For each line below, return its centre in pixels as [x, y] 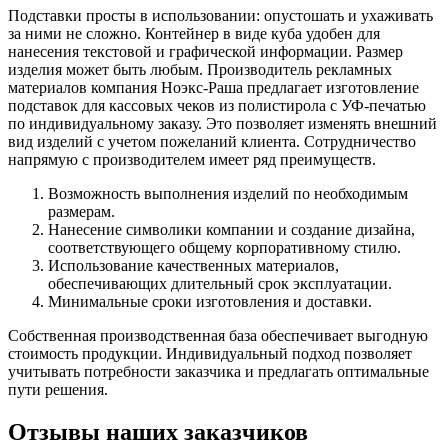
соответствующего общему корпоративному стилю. [224, 247]
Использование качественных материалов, [193, 265]
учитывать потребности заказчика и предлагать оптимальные [218, 371]
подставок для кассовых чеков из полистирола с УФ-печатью [217, 105]
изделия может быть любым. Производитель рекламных [200, 69]
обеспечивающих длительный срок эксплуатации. [220, 283]
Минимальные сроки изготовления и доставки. [210, 301]
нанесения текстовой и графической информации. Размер [205, 51]
